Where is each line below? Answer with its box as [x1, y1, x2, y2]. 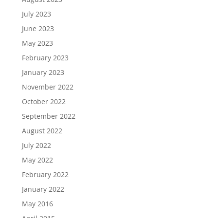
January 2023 [21, 68, 64, 77]
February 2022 [21, 170, 69, 179]
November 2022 [21, 82, 73, 91]
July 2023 [21, 9, 51, 18]
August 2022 [21, 126, 62, 135]
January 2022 [21, 184, 64, 194]
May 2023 [21, 38, 53, 48]
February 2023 [21, 53, 69, 62]
